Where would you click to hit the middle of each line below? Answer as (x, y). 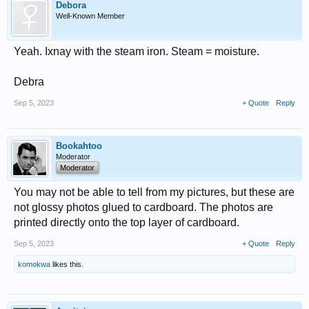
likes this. (67, 265)
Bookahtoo (79, 146)
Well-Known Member (90, 16)
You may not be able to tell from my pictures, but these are (154, 192)
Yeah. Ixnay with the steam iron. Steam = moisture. (137, 52)
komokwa (34, 265)
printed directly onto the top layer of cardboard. (127, 223)
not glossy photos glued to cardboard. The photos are (143, 208)
